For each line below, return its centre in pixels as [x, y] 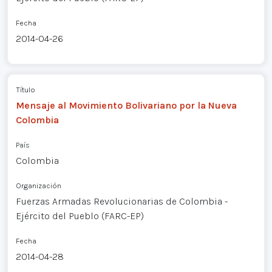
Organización [38, 186]
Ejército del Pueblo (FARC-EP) [80, 216]
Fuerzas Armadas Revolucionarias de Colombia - [121, 202]
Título [25, 90]
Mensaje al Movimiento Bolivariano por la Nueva [126, 106]
